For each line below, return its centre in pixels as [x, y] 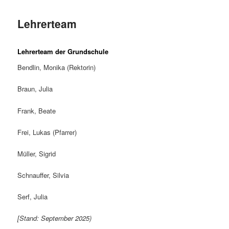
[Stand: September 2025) [55, 218]
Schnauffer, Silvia [43, 175]
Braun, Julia [35, 89]
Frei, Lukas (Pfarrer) [47, 132]
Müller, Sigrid [37, 153]
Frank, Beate [37, 110]
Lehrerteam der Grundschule [63, 51]
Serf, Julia [33, 197]
